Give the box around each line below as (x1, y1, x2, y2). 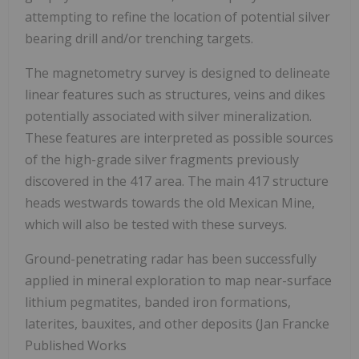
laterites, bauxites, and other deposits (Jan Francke (25, 315, 329, 333)
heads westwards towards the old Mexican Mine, (25, 194, 315, 212)
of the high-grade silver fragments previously (25, 151, 299, 169)
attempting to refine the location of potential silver (25, 8, 330, 26)
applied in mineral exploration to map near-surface (25, 272, 332, 290)
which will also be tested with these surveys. (25, 216, 287, 234)
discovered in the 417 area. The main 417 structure (25, 172, 329, 191)
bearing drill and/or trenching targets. (25, 30, 253, 48)
